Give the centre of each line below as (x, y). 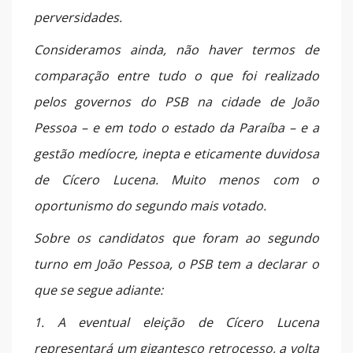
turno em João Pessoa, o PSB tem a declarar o (176, 264)
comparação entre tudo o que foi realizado (176, 75)
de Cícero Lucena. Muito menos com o (176, 179)
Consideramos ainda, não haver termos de (176, 49)
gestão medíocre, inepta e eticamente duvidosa (176, 153)
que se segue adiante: (98, 290)
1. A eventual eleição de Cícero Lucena (176, 322)
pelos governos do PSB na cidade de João (176, 101)
